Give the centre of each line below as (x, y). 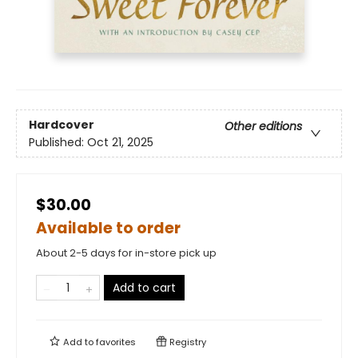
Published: (58, 142)
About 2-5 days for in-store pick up (126, 253)
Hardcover (62, 124)
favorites (116, 342)
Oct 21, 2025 (120, 142)
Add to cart (144, 288)
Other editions (263, 126)
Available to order (108, 229)
